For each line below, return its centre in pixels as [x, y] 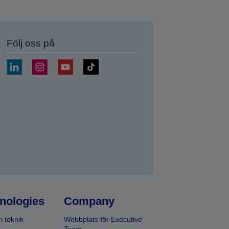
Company [89, 201]
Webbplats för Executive [103, 219]
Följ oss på [31, 43]
